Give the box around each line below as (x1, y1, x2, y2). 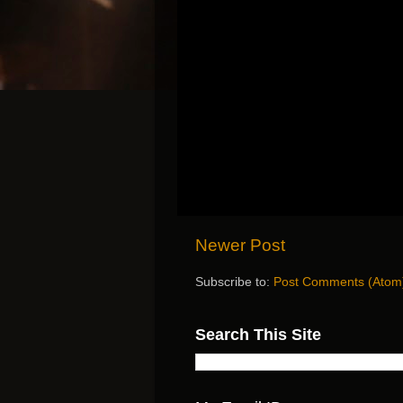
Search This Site (195, 326, 321, 345)
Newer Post (195, 236, 285, 255)
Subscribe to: (195, 275, 273, 290)
